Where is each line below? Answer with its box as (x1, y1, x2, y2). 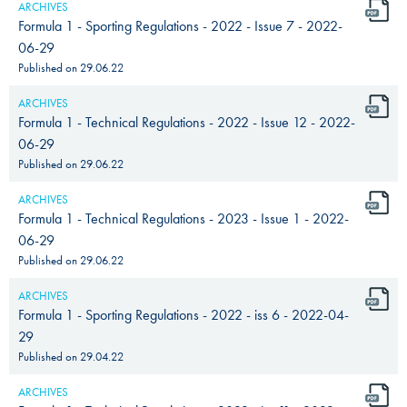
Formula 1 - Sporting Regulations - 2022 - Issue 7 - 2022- (18, 15, 342, 35)
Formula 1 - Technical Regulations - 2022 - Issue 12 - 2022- (18, 112, 355, 132)
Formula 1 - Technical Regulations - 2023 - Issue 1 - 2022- (18, 208, 349, 228)
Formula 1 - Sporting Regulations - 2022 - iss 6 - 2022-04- (18, 304, 349, 324)
